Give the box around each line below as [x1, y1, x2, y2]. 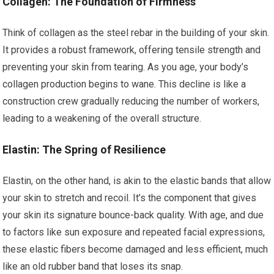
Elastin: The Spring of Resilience [2, 143, 166, 156]
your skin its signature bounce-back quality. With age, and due [2, 209, 264, 221]
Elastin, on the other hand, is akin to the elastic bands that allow [2, 175, 272, 187]
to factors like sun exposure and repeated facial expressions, [2, 226, 265, 238]
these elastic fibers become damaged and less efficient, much [2, 243, 268, 255]
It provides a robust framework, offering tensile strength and [2, 44, 261, 56]
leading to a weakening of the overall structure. [2, 113, 202, 124]
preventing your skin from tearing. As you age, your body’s [2, 61, 249, 73]
